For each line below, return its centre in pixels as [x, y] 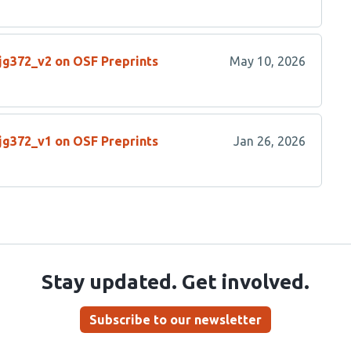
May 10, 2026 [267, 61]
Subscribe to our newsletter [175, 320]
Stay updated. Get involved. [175, 282]
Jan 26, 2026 [269, 141]
